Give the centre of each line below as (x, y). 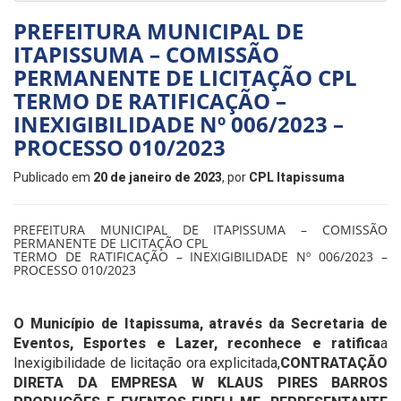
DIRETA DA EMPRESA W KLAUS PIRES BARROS (200, 383)
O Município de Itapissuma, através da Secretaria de (200, 324)
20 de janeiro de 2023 (158, 177)
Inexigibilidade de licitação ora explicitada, (147, 363)
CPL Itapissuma (297, 177)
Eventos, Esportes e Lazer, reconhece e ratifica (197, 343)
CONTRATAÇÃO (334, 363)
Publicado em (53, 177)
